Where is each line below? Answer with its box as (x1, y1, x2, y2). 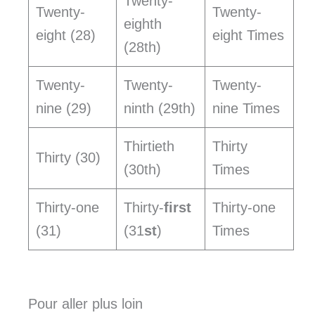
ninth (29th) (124, 101, 195, 117)
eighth (124, 16, 162, 32)
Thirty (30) (36, 150, 101, 166)
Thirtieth (124, 139, 174, 155)
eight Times (212, 27, 284, 44)
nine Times (212, 101, 280, 117)
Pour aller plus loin (28, 296, 143, 312)
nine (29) (36, 101, 91, 117)
